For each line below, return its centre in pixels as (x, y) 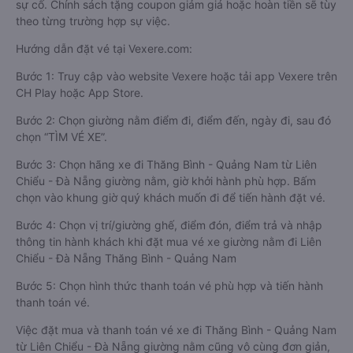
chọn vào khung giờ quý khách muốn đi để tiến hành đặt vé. (171, 197)
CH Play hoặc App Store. (80, 93)
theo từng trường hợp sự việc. (93, 21)
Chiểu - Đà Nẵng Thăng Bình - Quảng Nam (126, 258)
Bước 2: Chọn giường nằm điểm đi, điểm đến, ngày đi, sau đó (173, 120)
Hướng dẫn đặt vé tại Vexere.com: (104, 48)
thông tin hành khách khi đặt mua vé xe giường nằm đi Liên (169, 242)
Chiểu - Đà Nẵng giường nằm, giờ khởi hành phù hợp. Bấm (166, 181)
